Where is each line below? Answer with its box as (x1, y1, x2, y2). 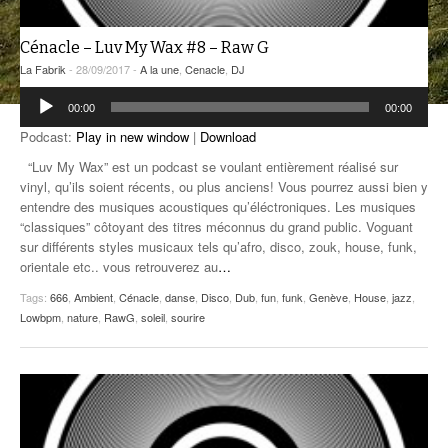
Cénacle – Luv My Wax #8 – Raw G (20, 38, 269, 58)
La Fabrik (20, 61, 66, 78)
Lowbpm (20, 309, 61, 326)
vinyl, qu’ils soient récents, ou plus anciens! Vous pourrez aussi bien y (20, 177, 428, 197)
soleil (141, 309, 165, 326)
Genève (309, 289, 348, 306)
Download (200, 127, 256, 147)
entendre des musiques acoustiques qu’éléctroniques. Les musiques (20, 197, 416, 217)
